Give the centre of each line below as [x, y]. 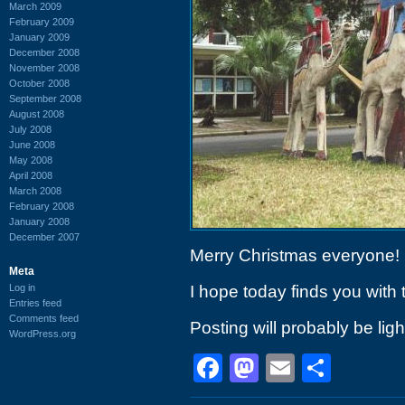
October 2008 [39, 83]
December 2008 [44, 52]
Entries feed [35, 302]
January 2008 [39, 221]
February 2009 [42, 21]
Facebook [287, 368]
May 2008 [31, 160]
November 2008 [44, 67]
